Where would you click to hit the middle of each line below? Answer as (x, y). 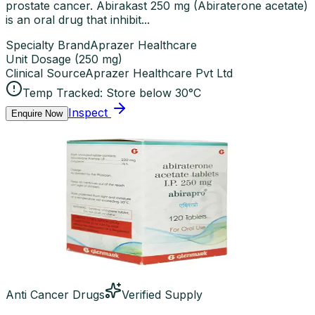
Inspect (88, 112)
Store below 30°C (154, 92)
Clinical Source (45, 73)
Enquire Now (37, 113)
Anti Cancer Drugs (55, 294)
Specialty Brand (48, 45)
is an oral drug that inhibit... (78, 19)
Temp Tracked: (63, 92)
